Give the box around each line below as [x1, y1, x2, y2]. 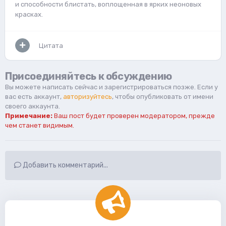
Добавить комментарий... [21, 160, 108, 169]
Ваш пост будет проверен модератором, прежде [52, 111, 215, 120]
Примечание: [5, 111, 52, 120]
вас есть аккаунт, [5, 92, 63, 100]
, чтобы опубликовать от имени [112, 92, 213, 100]
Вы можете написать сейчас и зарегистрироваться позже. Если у [5, 83, 218, 91]
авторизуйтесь [63, 92, 112, 100]
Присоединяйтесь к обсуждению [5, 70, 172, 82]
